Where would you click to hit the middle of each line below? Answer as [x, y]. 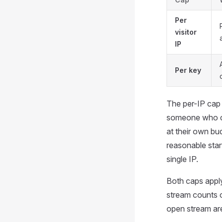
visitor [186, 32]
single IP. [182, 159]
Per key [188, 70]
